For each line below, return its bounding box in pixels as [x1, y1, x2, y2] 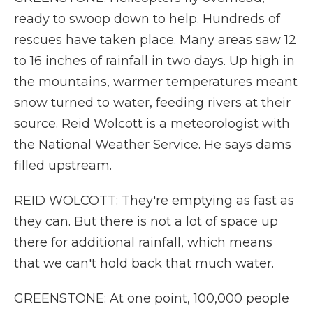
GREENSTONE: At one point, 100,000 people [14, 291, 289, 306]
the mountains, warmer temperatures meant [14, 74, 298, 89]
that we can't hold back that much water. [14, 256, 274, 271]
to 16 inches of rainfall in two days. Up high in [14, 53, 295, 68]
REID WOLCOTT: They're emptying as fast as [14, 193, 294, 208]
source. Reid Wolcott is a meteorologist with [14, 116, 290, 131]
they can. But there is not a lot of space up [14, 214, 278, 229]
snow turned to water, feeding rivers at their [14, 95, 291, 110]
